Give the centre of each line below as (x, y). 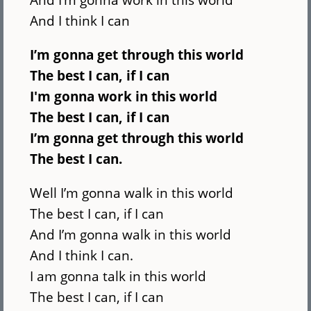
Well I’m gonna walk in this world (132, 193)
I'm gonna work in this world (124, 96)
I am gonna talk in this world (118, 276)
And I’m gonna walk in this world (131, 235)
